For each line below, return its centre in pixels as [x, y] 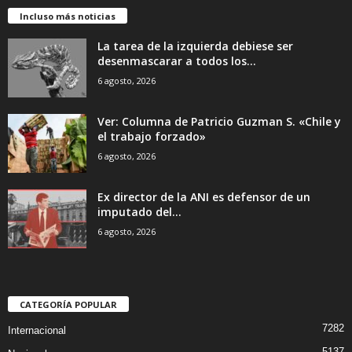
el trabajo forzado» [152, 137]
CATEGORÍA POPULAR [68, 305]
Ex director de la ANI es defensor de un [204, 197]
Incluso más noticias [68, 16]
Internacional [37, 331]
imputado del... [139, 212]
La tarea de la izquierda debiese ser [195, 46]
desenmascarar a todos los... [177, 61]
